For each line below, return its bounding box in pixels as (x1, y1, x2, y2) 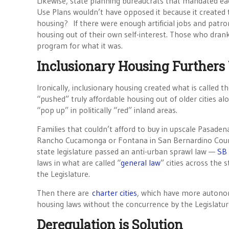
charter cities (92, 188, 137, 198)
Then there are (37, 188, 92, 198)
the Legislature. (37, 169, 90, 179)
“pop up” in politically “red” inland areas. (37, 105, 177, 115)
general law (121, 157, 161, 168)
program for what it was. (37, 40, 123, 51)
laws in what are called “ (37, 157, 121, 168)
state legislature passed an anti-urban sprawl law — (37, 146, 217, 156)
